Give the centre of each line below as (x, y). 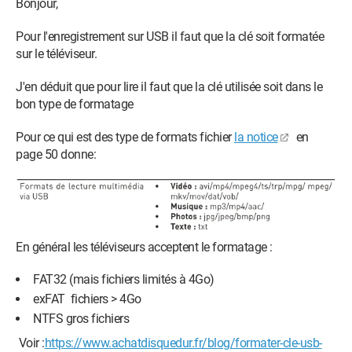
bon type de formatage (75, 104)
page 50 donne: (57, 154)
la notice (256, 137)
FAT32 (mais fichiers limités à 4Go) (124, 280)
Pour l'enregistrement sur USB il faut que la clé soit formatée (170, 37)
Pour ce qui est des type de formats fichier (125, 137)
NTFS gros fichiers (81, 319)
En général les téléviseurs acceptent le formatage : (144, 247)
